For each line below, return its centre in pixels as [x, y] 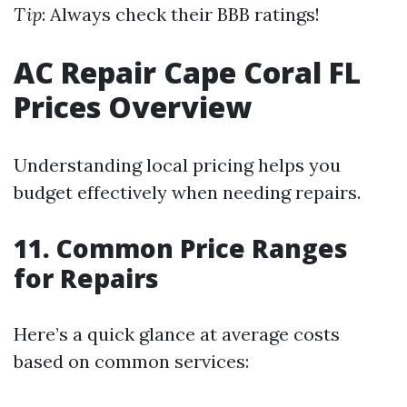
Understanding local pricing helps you [177, 165]
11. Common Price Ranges [181, 248]
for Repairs [86, 278]
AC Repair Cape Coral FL [187, 73]
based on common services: [131, 362]
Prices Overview [133, 107]
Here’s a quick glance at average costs [177, 334]
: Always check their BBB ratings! [181, 15]
